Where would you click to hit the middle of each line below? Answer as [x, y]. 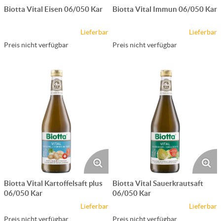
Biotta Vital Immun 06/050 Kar [165, 9]
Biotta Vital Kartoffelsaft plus [53, 183]
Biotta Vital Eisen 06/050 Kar [53, 9]
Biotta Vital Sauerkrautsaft [158, 183]
